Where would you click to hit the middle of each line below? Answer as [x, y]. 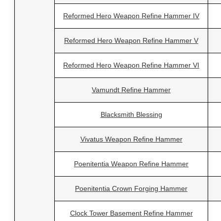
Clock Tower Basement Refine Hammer [131, 213]
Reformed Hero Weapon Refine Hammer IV [131, 16]
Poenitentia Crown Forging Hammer [131, 189]
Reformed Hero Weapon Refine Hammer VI [131, 65]
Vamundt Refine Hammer [131, 90]
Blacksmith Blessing [131, 115]
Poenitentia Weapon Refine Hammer [131, 164]
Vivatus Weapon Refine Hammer [131, 139]
